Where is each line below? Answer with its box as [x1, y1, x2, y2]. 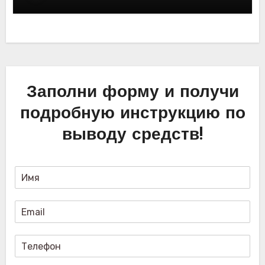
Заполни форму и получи [26, 85, 239, 102]
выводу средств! [62, 127, 203, 144]
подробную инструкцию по [20, 106, 245, 123]
